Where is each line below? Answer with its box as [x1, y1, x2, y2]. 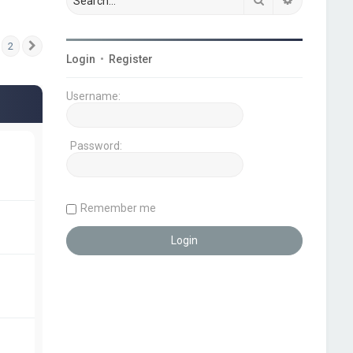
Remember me [80, 202, 157, 214]
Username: [66, 90, 121, 102]
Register [109, 53, 154, 65]
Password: [70, 139, 123, 152]
